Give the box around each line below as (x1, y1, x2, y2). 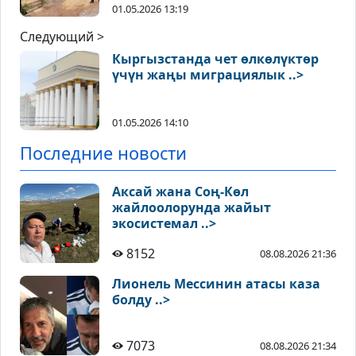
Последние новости (20, 141, 187, 165)
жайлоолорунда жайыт (112, 199, 271, 217)
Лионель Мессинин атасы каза (112, 275, 320, 293)
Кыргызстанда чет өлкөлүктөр (112, 50, 319, 68)
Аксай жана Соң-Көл (112, 183, 249, 201)
